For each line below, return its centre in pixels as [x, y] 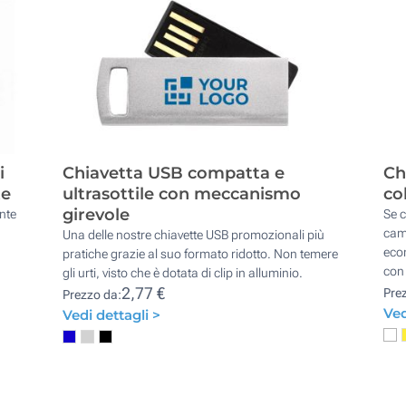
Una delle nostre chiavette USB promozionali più [194, 234]
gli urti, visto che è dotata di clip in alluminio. [183, 272]
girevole [97, 214]
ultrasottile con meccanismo [182, 193]
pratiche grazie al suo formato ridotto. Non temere [201, 253]
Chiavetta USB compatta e [174, 173]
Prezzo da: [92, 294]
